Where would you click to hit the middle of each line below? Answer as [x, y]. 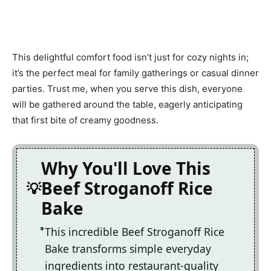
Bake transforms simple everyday [128, 249]
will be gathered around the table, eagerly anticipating [127, 105]
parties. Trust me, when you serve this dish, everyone [127, 89]
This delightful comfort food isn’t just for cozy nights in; [130, 57]
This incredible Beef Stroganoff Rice [135, 232]
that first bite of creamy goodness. [85, 120]
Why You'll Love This [126, 168]
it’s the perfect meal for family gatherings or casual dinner [135, 73]
